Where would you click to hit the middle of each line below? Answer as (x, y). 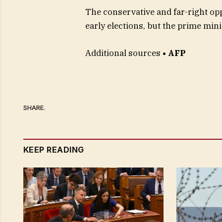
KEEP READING (54, 149)
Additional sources (123, 53)
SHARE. (34, 108)
